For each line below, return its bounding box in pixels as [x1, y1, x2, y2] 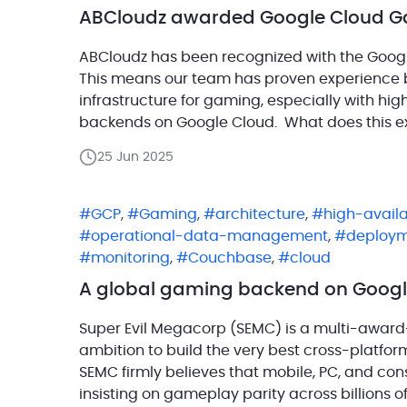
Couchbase [188, 250, 272, 265]
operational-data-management [91, 228, 328, 243]
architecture [215, 206, 305, 222]
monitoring [91, 250, 170, 265]
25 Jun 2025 [97, 150, 174, 164]
